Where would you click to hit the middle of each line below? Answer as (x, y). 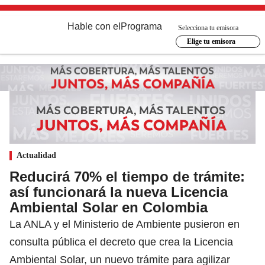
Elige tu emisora (211, 41)
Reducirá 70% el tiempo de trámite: (127, 176)
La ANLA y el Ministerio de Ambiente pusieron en (125, 224)
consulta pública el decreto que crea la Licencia (121, 242)
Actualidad (36, 155)
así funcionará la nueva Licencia (119, 192)
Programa (141, 26)
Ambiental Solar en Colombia (109, 207)
